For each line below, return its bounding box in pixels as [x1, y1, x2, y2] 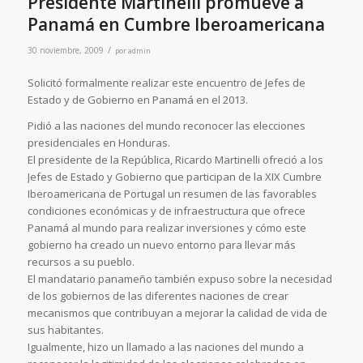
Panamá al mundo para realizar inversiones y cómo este [27, 220, 306, 235]
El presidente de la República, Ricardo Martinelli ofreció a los [27, 152, 323, 167]
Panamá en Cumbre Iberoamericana [27, 12, 325, 36]
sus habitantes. [27, 322, 104, 337]
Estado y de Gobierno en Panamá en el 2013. [27, 92, 248, 107]
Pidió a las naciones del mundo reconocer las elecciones [27, 117, 305, 133]
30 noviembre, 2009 [27, 44, 104, 56]
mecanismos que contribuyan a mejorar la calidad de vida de [27, 305, 327, 320]
